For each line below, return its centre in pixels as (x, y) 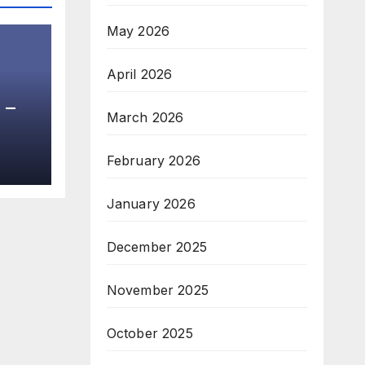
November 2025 (158, 290)
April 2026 (139, 74)
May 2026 (138, 31)
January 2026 (151, 204)
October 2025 (150, 333)
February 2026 (154, 161)
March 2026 (145, 117)
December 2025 (157, 247)
